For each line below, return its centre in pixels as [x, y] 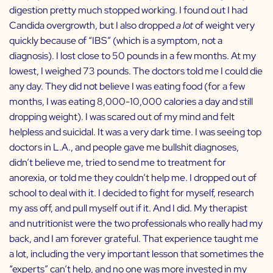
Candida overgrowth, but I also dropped [93, 26]
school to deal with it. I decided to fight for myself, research [132, 193]
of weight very [224, 26]
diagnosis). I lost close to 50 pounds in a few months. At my [133, 56]
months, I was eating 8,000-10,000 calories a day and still [131, 102]
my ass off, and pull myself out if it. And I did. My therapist [128, 208]
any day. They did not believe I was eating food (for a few [127, 87]
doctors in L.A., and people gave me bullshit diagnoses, [124, 147]
